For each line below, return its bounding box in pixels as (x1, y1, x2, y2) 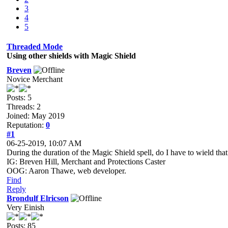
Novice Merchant (7, 75, 63, 83)
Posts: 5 (7, 93, 32, 102)
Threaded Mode (7, 42, 63, 51)
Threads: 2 (7, 102, 41, 111)
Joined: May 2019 (7, 111, 65, 120)
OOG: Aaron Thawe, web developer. (7, 166, 126, 175)
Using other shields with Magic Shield (7, 51, 136, 60)
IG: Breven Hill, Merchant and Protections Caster (7, 157, 165, 166)
